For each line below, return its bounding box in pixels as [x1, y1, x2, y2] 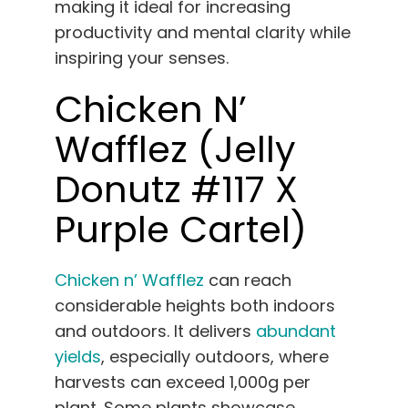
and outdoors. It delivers [55, 319, 256, 342]
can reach [204, 268, 291, 291]
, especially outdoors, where [101, 344, 329, 368]
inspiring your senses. [55, 46, 229, 69]
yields [55, 344, 101, 368]
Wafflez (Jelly [55, 123, 296, 175]
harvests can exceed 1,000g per [55, 370, 311, 393]
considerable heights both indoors [55, 293, 335, 317]
